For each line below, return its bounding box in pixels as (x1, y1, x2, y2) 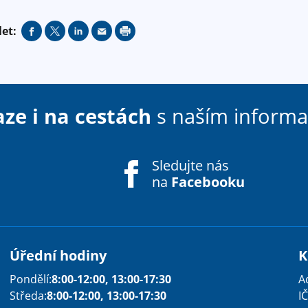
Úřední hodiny (10, 246, 107, 265)
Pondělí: (10, 272, 52, 287)
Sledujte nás (152, 155, 229, 175)
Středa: (10, 288, 47, 303)
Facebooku (171, 172, 245, 191)
